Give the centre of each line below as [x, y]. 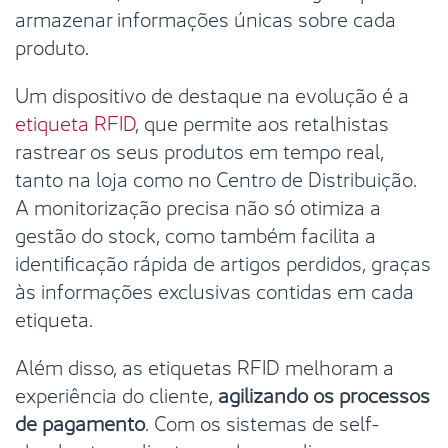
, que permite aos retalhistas [262, 121]
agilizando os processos [324, 393]
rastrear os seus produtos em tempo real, [199, 149]
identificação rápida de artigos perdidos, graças [223, 261]
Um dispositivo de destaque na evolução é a [212, 93]
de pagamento [80, 421]
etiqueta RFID [75, 121]
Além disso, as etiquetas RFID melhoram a [204, 365]
